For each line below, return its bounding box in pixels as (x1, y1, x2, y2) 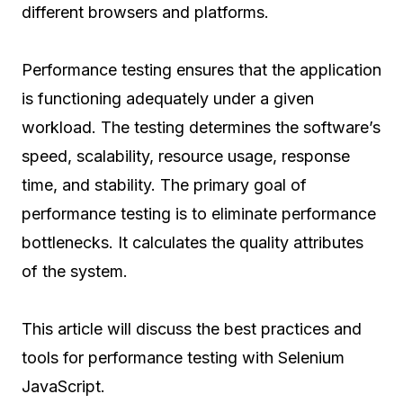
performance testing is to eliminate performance (22, 204, 376, 224)
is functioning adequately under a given (22, 89, 314, 109)
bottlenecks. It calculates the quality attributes (22, 233, 363, 253)
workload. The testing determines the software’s (22, 118, 381, 138)
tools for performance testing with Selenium (22, 348, 345, 368)
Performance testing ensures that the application (22, 60, 381, 80)
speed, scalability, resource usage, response (22, 147, 350, 166)
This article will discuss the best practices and (22, 319, 362, 339)
